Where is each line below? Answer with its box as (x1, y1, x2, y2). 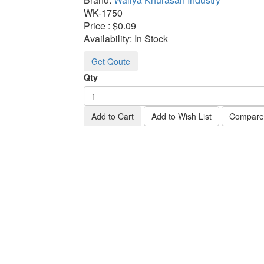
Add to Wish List (151, 110, 212, 122)
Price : (83, 19, 113, 32)
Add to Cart (91, 110, 134, 122)
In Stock (134, 32, 168, 45)
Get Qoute (91, 55, 130, 67)
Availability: (83, 32, 134, 45)
